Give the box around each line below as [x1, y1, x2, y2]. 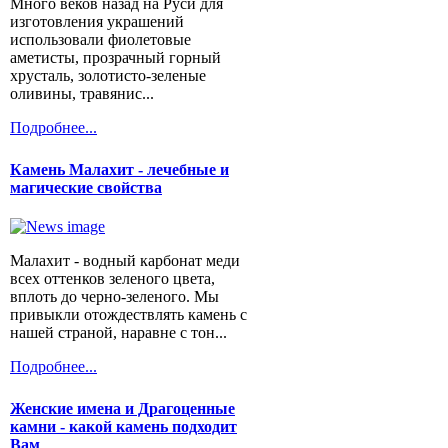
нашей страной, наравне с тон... [10, 324, 227, 342]
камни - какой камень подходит [10, 417, 237, 435]
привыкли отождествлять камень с [10, 306, 247, 324]
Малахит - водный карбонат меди [10, 252, 240, 270]
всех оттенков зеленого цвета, [10, 270, 215, 288]
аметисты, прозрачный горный [10, 49, 221, 67]
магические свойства [10, 178, 162, 196]
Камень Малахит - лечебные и [10, 160, 229, 178]
